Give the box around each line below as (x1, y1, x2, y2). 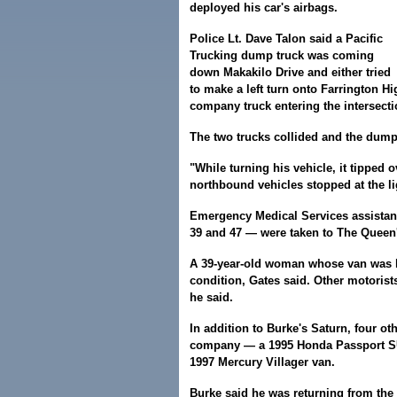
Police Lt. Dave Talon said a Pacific (190, 32, 383, 45)
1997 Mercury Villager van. (190, 355, 335, 369)
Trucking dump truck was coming (190, 49, 374, 62)
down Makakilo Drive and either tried (190, 66, 391, 79)
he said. (190, 291, 233, 304)
